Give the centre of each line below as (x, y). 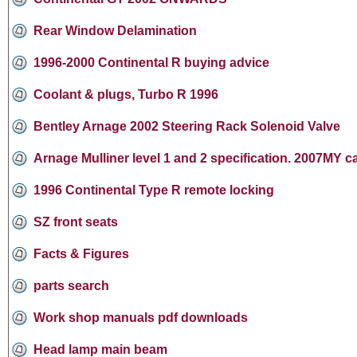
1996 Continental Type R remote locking (154, 190)
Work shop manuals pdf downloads (141, 317)
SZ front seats (76, 222)
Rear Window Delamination (115, 30)
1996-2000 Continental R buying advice (151, 62)
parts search (71, 285)
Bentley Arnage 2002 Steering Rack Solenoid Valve (187, 126)
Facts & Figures (81, 253)
